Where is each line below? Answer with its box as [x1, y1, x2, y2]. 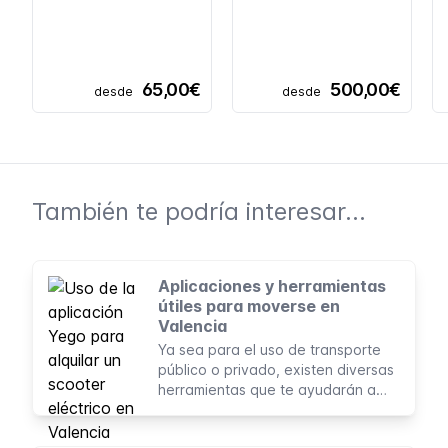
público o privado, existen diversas [158, 360, 394, 378]
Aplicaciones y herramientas [158, 275, 386, 296]
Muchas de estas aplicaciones [158, 420, 362, 438]
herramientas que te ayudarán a [158, 380, 376, 398]
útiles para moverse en [158, 295, 340, 316]
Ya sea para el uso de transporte [158, 340, 381, 358]
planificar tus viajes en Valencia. [158, 400, 373, 418]
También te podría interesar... [32, 196, 366, 226]
